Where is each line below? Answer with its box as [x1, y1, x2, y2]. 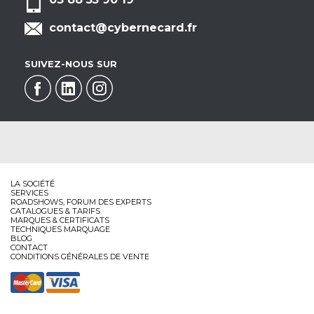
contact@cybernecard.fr [49, 21, 197, 35]
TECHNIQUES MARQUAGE [11, 224, 110, 235]
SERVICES [11, 188, 48, 198]
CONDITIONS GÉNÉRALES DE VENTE [11, 252, 149, 262]
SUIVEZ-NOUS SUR [25, 58, 117, 70]
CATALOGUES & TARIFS [11, 206, 100, 217]
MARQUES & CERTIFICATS [11, 215, 109, 226]
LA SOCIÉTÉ [11, 179, 55, 189]
